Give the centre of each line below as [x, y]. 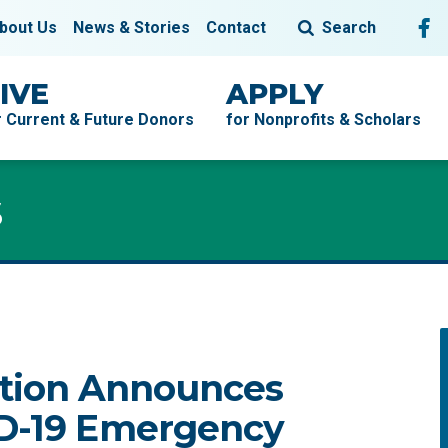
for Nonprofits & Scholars [323, 119]
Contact [236, 27]
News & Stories [131, 27]
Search [349, 27]
